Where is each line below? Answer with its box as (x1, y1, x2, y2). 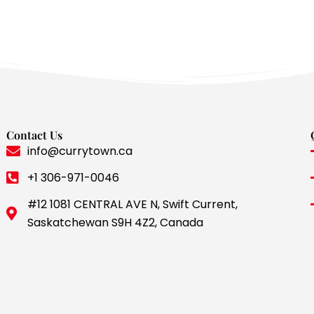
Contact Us (6, 128, 63, 142)
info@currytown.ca (27, 143, 133, 159)
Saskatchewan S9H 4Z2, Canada (27, 214, 204, 231)
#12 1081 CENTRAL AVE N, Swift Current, (27, 196, 238, 212)
